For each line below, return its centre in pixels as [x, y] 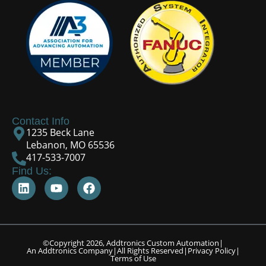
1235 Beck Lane [60, 133]
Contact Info [41, 121]
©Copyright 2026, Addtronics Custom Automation [131, 243]
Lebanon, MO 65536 [70, 145]
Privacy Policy [211, 251]
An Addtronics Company [69, 251]
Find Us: [32, 171]
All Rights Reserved [150, 251]
